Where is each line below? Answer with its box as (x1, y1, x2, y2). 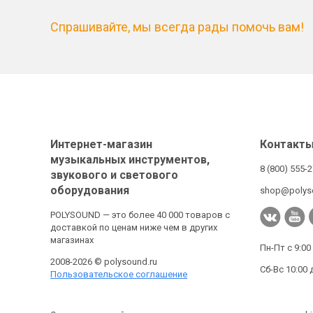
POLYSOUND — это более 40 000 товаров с (50, 210, 230, 221)
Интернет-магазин (50, 138, 152, 152)
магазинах (50, 235, 94, 246)
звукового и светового (50, 168, 178, 182)
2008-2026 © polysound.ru (50, 256, 157, 268)
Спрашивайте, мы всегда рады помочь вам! (50, 20, 304, 35)
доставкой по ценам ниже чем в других (50, 222, 217, 233)
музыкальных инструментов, (50, 153, 210, 167)
